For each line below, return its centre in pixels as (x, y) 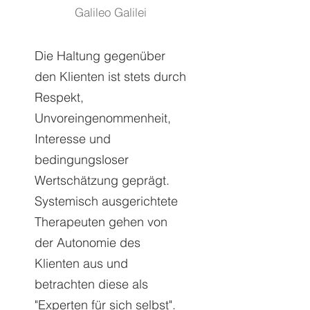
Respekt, (59, 97)
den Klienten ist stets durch (110, 76)
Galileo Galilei (111, 12)
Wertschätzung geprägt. (102, 180)
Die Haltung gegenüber (100, 56)
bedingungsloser (82, 159)
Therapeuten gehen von (101, 222)
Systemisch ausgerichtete (106, 201)
